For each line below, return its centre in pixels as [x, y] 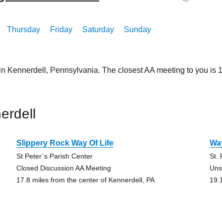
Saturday [98, 29]
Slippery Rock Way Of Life [65, 143]
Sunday [138, 29]
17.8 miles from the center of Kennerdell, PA [85, 180]
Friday [61, 29]
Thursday [24, 29]
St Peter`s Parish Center [54, 156]
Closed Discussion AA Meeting [63, 168]
